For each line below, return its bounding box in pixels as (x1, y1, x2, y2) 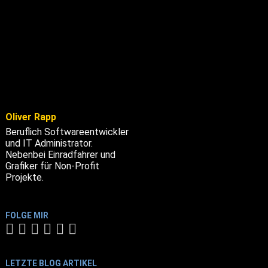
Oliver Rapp (5, 111, 56, 123)
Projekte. (5, 171, 44, 183)
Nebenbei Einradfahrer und (5, 148, 115, 160)
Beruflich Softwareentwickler (5, 126, 129, 138)
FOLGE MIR (5, 210, 48, 220)
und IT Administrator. (5, 137, 93, 149)
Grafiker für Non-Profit (5, 160, 99, 172)
